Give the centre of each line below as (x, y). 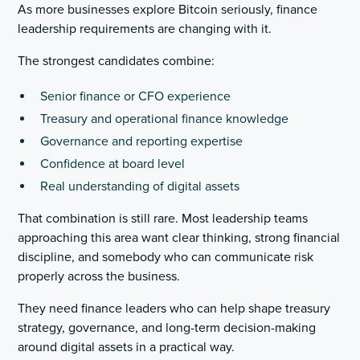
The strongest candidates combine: (117, 61)
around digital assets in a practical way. (127, 347)
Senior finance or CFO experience (136, 96)
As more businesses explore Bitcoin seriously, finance (168, 10)
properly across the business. (99, 276)
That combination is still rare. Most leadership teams (163, 219)
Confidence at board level (113, 164)
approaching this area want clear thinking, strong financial (179, 238)
